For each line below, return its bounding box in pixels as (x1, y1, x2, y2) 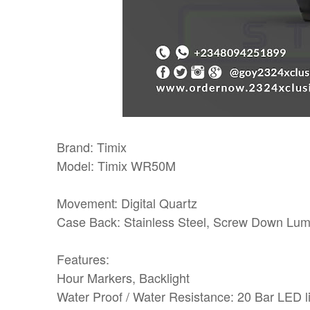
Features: (57, 250, 109, 268)
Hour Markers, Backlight (57, 268, 190, 286)
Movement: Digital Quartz (57, 194, 197, 212)
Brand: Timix (57, 138, 127, 156)
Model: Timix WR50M (57, 156, 176, 174)
